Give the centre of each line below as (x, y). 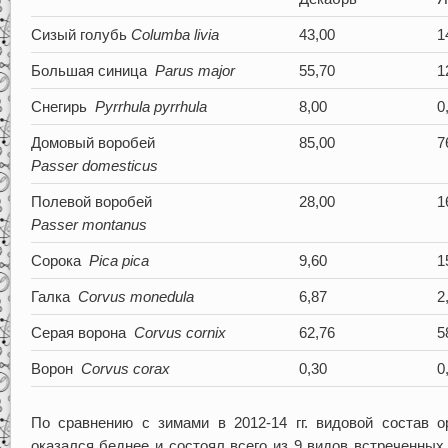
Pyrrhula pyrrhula (150, 106)
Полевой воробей (91, 201)
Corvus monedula (135, 296)
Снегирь (62, 106)
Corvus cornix (179, 332)
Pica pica (118, 260)
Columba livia (174, 34)
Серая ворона (82, 332)
